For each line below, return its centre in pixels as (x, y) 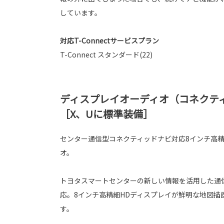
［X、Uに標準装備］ (106, 113)
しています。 (81, 12)
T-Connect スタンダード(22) (106, 54)
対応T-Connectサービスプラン (109, 40)
